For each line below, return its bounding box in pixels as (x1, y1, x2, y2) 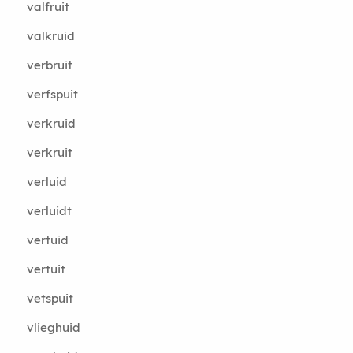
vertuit (26, 262, 65, 277)
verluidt (26, 203, 72, 218)
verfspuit (26, 87, 78, 102)
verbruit (26, 58, 72, 72)
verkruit (26, 145, 72, 160)
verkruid (26, 116, 76, 131)
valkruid (26, 28, 75, 43)
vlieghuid (26, 320, 80, 335)
